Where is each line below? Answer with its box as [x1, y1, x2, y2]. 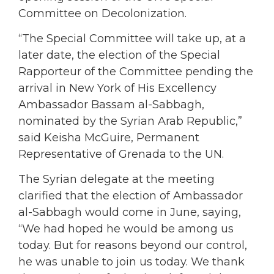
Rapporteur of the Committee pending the [18, 65, 253, 79]
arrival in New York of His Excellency [18, 81, 217, 95]
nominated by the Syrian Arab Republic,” [18, 114, 242, 128]
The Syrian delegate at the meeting [18, 172, 215, 187]
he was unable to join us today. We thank [18, 255, 245, 269]
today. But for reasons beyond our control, [18, 239, 247, 253]
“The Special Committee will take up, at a [18, 32, 246, 46]
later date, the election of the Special [18, 48, 220, 62]
